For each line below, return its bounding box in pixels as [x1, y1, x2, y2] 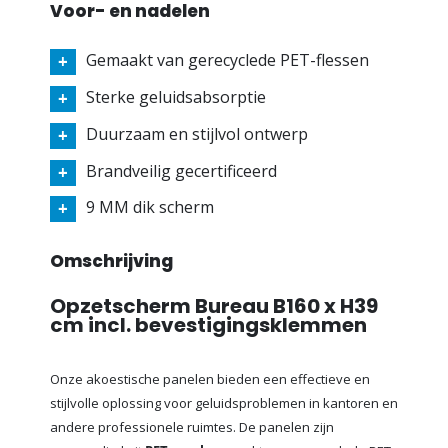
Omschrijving [50, 249, 173, 274]
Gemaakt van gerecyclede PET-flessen [86, 49, 369, 72]
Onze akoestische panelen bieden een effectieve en [50, 370, 370, 389]
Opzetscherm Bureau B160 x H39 [50, 292, 378, 321]
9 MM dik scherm [86, 196, 214, 219]
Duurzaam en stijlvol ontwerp [86, 122, 308, 145]
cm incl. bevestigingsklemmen [50, 311, 367, 340]
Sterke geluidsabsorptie [86, 86, 266, 109]
